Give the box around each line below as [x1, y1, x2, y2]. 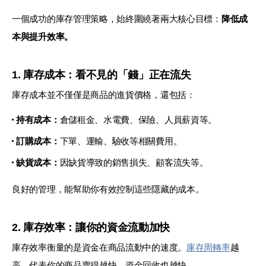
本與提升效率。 [12, 31, 73, 42]
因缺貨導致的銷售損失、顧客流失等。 [59, 157, 208, 167]
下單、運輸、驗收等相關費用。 [59, 135, 182, 146]
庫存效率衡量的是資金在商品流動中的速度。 [12, 242, 186, 252]
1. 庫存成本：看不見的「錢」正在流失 [12, 68, 191, 81]
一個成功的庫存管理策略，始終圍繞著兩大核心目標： [12, 13, 221, 24]
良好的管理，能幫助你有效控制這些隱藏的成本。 [12, 183, 204, 194]
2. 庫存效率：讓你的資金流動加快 [12, 221, 170, 233]
